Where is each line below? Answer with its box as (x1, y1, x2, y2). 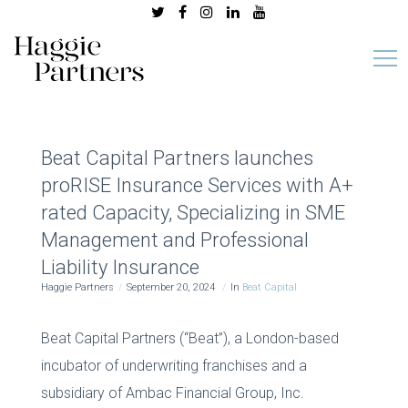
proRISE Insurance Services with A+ (40, 173, 353, 197)
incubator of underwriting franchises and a (40, 356, 307, 374)
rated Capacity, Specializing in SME (40, 200, 345, 224)
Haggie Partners (40, 280, 114, 293)
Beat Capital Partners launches (40, 146, 313, 169)
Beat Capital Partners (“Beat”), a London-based (40, 329, 339, 347)
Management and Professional (40, 228, 309, 251)
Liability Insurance (40, 255, 199, 279)
